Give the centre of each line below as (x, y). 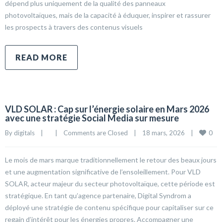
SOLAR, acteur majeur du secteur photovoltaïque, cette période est (110, 184)
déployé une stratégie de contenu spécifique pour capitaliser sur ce (109, 207)
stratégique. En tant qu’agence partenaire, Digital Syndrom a (98, 195)
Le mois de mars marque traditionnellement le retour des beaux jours (111, 160)
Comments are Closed (96, 133)
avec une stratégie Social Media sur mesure (92, 118)
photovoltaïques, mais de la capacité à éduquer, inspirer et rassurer (108, 15)
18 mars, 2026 (166, 133)
